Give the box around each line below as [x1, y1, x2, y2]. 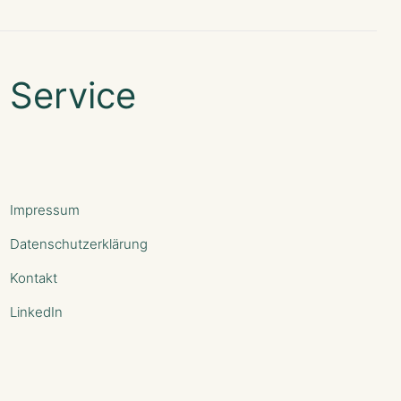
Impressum [9, 200, 80, 218]
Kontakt [9, 269, 57, 286]
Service [9, 73, 136, 118]
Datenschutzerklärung [9, 235, 148, 252]
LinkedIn [9, 303, 63, 320]
